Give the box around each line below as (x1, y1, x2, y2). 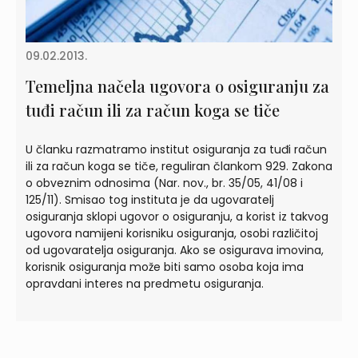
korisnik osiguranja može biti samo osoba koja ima (26, 258, 304, 275)
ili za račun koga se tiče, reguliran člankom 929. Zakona (26, 157, 332, 174)
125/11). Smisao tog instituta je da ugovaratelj (26, 191, 274, 208)
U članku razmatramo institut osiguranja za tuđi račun (26, 141, 327, 157)
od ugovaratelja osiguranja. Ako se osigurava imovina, (26, 241, 324, 258)
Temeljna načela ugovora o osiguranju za (26, 74, 329, 97)
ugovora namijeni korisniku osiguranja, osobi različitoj (26, 225, 318, 241)
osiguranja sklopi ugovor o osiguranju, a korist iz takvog (26, 208, 328, 225)
